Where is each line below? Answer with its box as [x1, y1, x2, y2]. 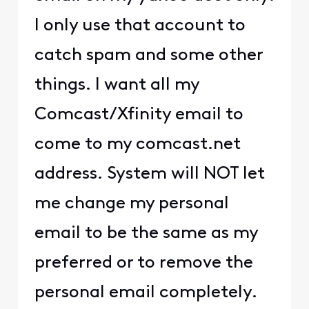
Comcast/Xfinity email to [34, 106, 243, 124]
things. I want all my [34, 77, 199, 94]
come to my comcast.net [34, 136, 241, 154]
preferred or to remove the [34, 255, 253, 272]
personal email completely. [34, 284, 257, 302]
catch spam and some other [34, 47, 263, 65]
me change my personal [34, 195, 229, 213]
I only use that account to [34, 17, 246, 35]
